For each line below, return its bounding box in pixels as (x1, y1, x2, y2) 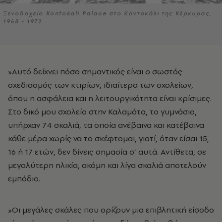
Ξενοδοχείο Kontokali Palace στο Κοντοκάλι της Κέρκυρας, (3, 9, 212, 18)
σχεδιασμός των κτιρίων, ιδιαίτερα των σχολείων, (8, 79, 193, 91)
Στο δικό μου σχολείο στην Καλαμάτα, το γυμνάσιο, (8, 106, 197, 117)
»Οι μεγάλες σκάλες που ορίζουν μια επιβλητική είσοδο (8, 204, 214, 216)
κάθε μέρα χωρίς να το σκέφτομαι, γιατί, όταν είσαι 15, (8, 133, 209, 144)
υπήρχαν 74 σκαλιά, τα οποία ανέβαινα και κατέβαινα (8, 119, 204, 131)
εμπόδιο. (8, 173, 40, 184)
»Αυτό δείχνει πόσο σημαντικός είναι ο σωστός (8, 66, 17, 77)
